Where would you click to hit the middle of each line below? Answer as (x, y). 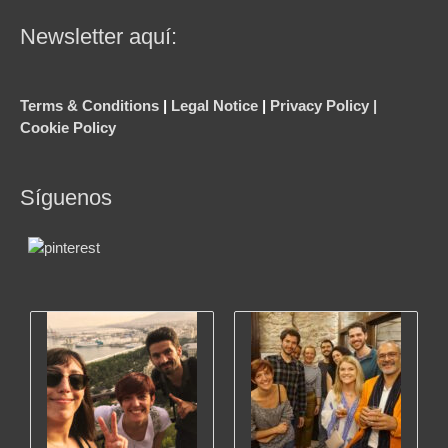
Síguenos (66, 197)
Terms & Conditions (89, 105)
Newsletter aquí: (98, 36)
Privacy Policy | (323, 105)
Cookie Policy (68, 127)
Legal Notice (214, 105)
